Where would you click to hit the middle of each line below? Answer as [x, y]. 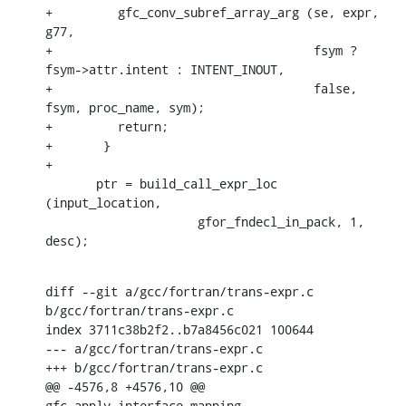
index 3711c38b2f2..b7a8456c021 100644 [179, 329]
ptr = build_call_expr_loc [71, 183]
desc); [67, 240]
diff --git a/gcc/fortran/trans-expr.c [179, 291]
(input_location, [103, 202]
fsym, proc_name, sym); [125, 107]
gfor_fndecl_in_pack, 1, [60, 221]
